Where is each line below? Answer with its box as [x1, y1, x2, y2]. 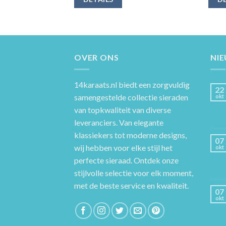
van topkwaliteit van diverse [74, 105, 171, 115]
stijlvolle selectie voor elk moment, [74, 168, 193, 178]
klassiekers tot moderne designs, [74, 130, 187, 140]
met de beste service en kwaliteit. [74, 181, 189, 191]
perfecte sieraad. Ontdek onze [74, 155, 179, 165]
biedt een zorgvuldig [117, 80, 190, 90]
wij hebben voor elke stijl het [74, 143, 173, 153]
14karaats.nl [74, 80, 117, 90]
